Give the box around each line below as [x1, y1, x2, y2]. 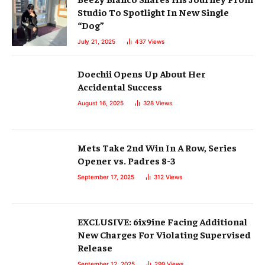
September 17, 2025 [77, 173, 134, 181]
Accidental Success [77, 80, 162, 93]
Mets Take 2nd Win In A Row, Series [77, 141, 237, 154]
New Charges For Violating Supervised [77, 228, 251, 241]
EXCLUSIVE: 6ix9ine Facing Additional [77, 215, 247, 228]
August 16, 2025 [77, 99, 124, 107]
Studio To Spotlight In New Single [77, 6, 229, 18]
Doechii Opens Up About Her [77, 67, 206, 80]
